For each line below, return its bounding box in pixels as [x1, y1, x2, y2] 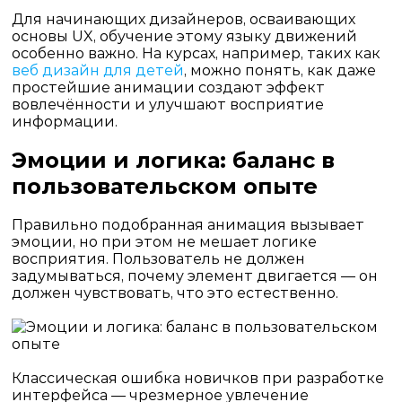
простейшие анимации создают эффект [11, 78, 325, 96]
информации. [11, 112, 118, 130]
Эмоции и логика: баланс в [11, 146, 335, 173]
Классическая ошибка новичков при [11, 369, 296, 387]
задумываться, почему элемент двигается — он [11, 267, 378, 284]
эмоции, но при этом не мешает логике [11, 232, 317, 250]
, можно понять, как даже [183, 61, 376, 79]
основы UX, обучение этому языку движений [11, 27, 357, 45]
